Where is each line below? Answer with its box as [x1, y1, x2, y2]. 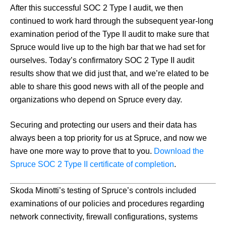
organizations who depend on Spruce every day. [10, 95, 182, 104]
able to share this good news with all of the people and [10, 82, 204, 91]
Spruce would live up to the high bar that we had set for [10, 42, 205, 51]
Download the [154, 146, 204, 155]
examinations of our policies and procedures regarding [10, 199, 204, 208]
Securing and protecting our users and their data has [10, 120, 197, 129]
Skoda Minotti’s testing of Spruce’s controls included [10, 186, 196, 195]
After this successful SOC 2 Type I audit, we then [10, 3, 183, 12]
